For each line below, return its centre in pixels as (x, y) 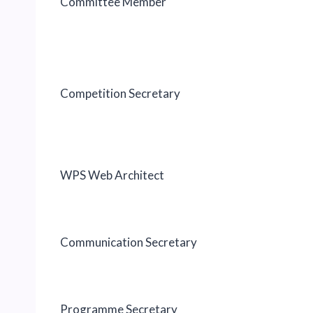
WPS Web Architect (112, 175)
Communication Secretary (129, 242)
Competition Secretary (120, 93)
